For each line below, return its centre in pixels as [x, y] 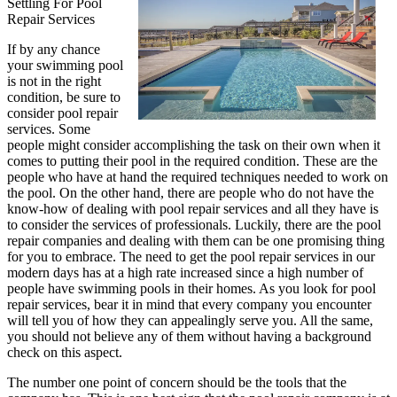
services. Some [49, 128]
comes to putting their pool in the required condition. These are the [192, 160]
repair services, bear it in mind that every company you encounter [189, 304]
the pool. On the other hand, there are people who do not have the [191, 192]
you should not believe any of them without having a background [189, 336]
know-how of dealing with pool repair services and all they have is [193, 208]
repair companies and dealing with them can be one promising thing [196, 240]
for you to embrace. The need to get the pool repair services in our [191, 256]
